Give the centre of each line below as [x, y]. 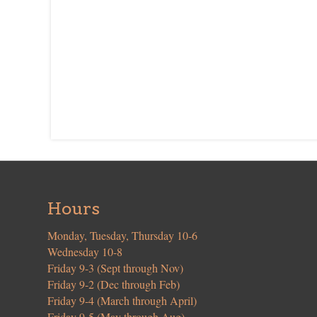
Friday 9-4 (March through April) [122, 301]
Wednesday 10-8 [85, 252]
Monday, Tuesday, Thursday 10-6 [123, 236]
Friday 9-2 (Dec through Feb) [114, 284]
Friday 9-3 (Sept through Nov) [116, 268]
